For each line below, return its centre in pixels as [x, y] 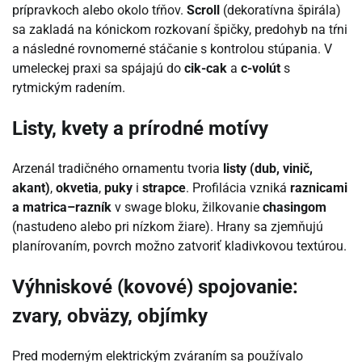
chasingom [295, 208]
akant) [31, 188]
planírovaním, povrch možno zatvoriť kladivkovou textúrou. [179, 246]
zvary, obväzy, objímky [110, 316]
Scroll [203, 11]
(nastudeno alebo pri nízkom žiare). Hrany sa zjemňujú [168, 227]
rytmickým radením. [69, 88]
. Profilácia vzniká [238, 188]
